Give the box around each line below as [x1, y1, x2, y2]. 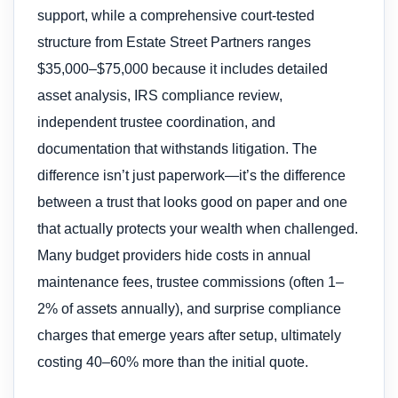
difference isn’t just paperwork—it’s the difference [37, 167, 346, 183]
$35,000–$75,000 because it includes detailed [37, 60, 328, 76]
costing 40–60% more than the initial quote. [37, 354, 308, 370]
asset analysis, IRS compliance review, [37, 87, 283, 103]
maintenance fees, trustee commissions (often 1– [37, 274, 344, 290]
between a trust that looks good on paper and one [37, 194, 347, 210]
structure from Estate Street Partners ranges [37, 34, 311, 50]
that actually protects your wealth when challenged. [37, 220, 358, 236]
